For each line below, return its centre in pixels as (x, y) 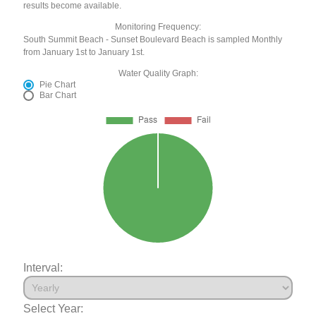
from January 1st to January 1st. (84, 53)
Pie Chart (58, 85)
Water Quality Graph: (158, 74)
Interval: (43, 268)
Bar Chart (58, 96)
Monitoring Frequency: (158, 27)
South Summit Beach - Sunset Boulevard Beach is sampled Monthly (153, 40)
